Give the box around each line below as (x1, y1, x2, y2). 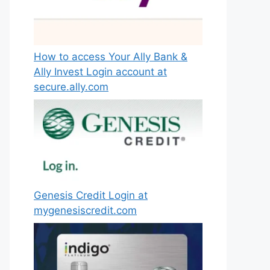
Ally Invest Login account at (34, 65, 167, 78)
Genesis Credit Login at (34, 189, 148, 201)
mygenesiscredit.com (34, 204, 137, 216)
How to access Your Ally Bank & (34, 50, 187, 63)
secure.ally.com (34, 80, 108, 93)
